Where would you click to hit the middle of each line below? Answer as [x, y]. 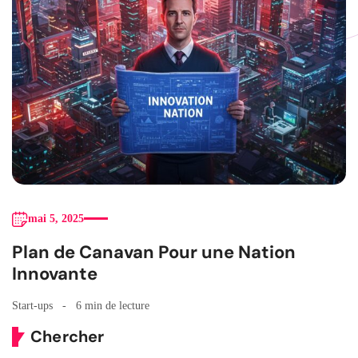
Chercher [68, 336]
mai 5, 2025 [56, 218]
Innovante [55, 273]
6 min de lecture [113, 305]
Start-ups [32, 305]
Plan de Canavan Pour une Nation [154, 252]
